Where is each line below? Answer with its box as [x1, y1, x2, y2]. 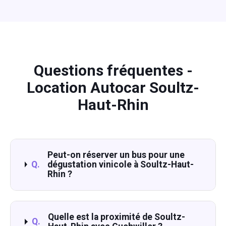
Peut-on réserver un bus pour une [47, 149, 185, 160]
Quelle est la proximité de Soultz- [48, 211, 186, 222]
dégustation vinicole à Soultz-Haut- [47, 159, 194, 169]
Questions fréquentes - [33, 61, 193, 79]
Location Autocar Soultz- [27, 78, 199, 96]
